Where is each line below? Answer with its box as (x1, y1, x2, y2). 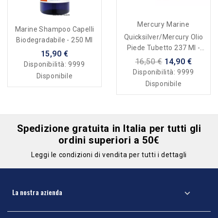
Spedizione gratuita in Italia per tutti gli (17, 123, 201, 135)
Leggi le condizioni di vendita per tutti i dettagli (31, 151, 187, 159)
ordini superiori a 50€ (58, 134, 160, 146)
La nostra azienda (12, 187, 62, 198)
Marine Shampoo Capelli (15, 25, 94, 34)
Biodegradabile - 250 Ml (16, 36, 93, 44)
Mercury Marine (137, 20, 190, 29)
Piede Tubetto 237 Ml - (127, 44, 200, 52)
